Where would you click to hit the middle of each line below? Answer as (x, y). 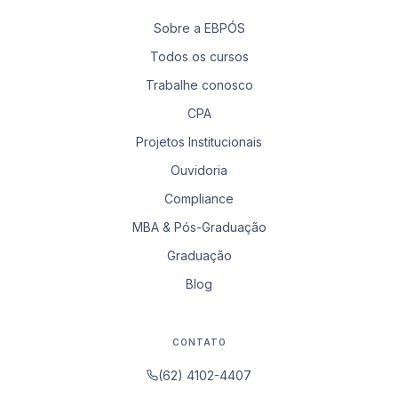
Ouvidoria (199, 170)
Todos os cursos (199, 56)
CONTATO (199, 342)
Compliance (199, 198)
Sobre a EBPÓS (199, 28)
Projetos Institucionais (199, 141)
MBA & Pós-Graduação (199, 227)
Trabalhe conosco (199, 84)
